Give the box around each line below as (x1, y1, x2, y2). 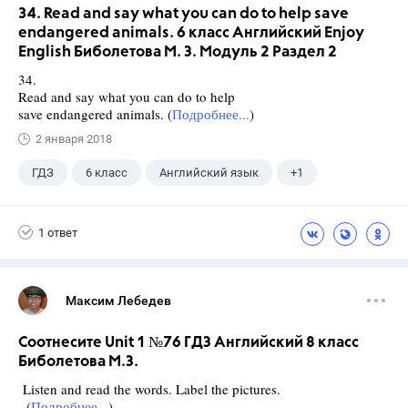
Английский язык (159, 166, 259, 180)
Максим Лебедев (66, 293, 171, 309)
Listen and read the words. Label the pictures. (18, 380, 280, 399)
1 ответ (38, 225, 77, 240)
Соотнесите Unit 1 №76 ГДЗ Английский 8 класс (18, 335, 359, 352)
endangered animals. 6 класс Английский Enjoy (18, 25, 364, 42)
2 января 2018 (36, 132, 112, 147)
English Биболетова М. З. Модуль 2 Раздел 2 (18, 45, 337, 61)
